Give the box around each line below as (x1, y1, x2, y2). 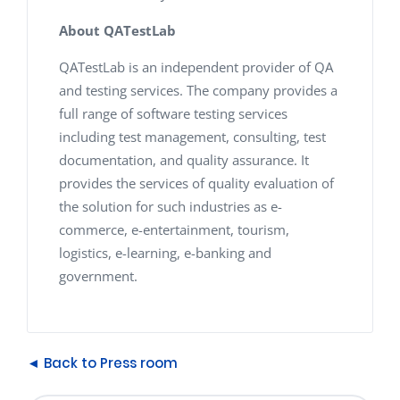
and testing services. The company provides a (59, 81, 337, 100)
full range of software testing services (59, 104, 287, 123)
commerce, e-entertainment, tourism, (59, 221, 289, 239)
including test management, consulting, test (59, 128, 326, 146)
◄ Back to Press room (27, 354, 178, 373)
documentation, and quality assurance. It (59, 151, 309, 170)
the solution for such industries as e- (59, 197, 282, 216)
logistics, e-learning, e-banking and (59, 244, 271, 262)
